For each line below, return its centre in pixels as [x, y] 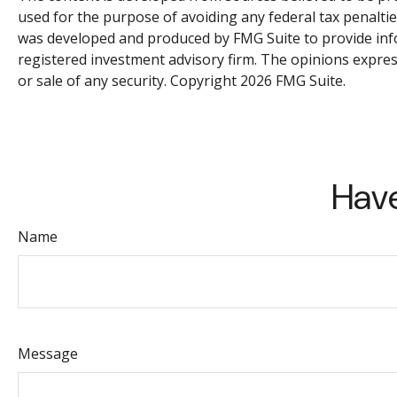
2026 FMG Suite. [293, 80]
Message [48, 353]
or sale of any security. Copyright [129, 80]
